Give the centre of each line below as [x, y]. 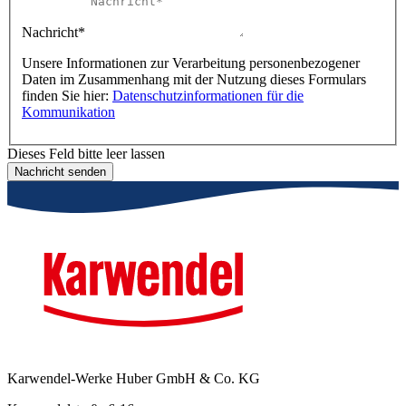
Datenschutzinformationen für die [208, 96]
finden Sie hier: [67, 96]
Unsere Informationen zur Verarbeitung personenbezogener [191, 63]
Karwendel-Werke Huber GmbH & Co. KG [134, 378]
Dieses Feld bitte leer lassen [86, 154]
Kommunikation [68, 112]
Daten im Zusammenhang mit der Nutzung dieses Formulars [194, 80]
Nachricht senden [60, 172]
